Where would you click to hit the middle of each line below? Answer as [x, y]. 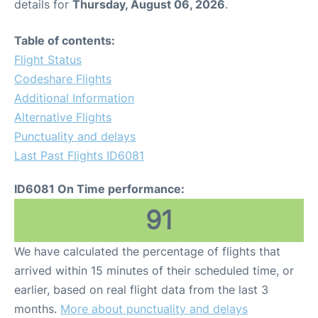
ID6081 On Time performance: [99, 189]
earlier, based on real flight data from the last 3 [141, 290]
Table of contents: [65, 41]
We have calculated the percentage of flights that [147, 252]
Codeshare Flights [63, 79]
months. [37, 309]
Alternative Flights [63, 117]
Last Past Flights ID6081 [79, 156]
